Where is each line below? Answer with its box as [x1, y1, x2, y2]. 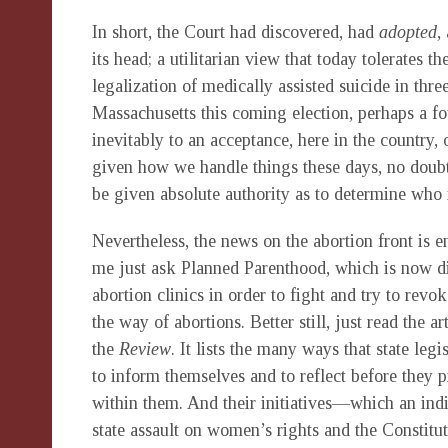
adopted [379, 22, 437, 42]
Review [119, 339, 171, 359]
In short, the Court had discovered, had [92, 22, 379, 42]
